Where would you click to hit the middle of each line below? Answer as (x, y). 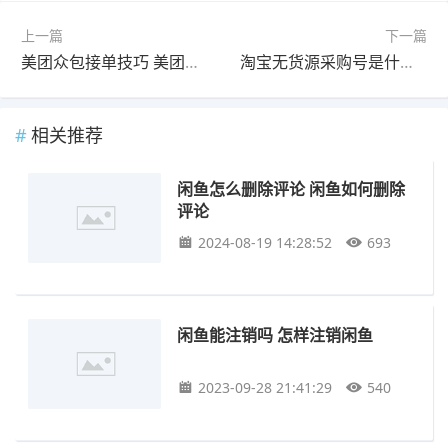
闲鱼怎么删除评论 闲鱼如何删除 (291, 189)
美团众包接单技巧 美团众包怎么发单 (191, 61)
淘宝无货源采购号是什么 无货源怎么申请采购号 (407, 61)
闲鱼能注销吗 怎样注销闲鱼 (275, 334)
